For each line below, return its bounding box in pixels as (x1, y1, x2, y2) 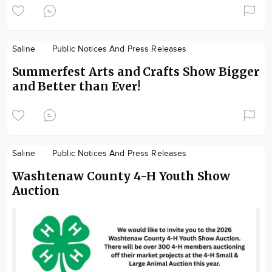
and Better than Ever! (12, 78, 140, 93)
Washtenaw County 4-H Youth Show (12, 168, 230, 183)
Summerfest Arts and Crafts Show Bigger (12, 64, 259, 79)
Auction (12, 183, 59, 198)
